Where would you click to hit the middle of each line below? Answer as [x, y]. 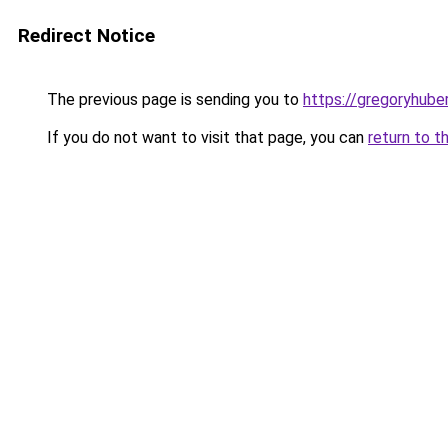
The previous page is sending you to [173, 99]
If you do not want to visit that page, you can [205, 137]
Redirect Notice [86, 35]
